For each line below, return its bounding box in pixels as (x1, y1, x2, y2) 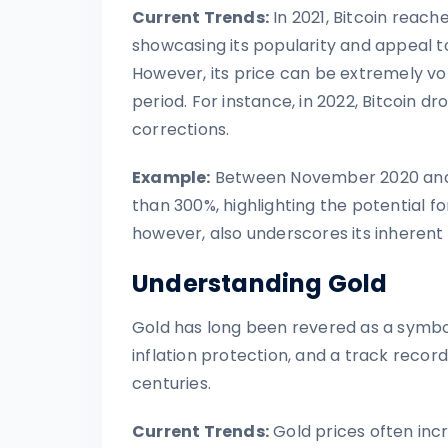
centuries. (132, 371, 211, 395)
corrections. (132, 117, 230, 141)
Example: (132, 165, 211, 189)
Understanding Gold (132, 266, 388, 300)
